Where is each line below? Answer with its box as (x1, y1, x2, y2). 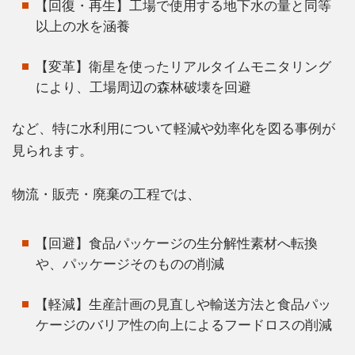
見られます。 (12, 142, 93, 158)
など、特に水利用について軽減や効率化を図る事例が (12, 120, 335, 136)
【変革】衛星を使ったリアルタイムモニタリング (35, 58, 331, 74)
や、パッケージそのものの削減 (36, 255, 224, 272)
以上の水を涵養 (36, 17, 130, 34)
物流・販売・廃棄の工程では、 (12, 185, 200, 202)
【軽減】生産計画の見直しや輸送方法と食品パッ (35, 296, 331, 312)
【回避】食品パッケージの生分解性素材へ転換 (35, 235, 318, 251)
